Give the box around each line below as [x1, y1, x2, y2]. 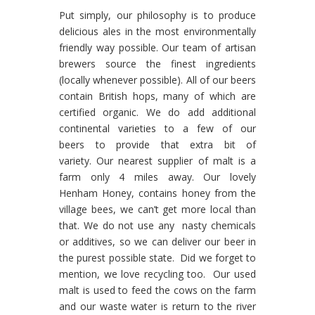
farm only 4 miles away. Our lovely [59, 170, 256, 184]
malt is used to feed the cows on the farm [59, 283, 256, 297]
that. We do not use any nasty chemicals [59, 219, 256, 232]
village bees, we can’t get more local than [59, 202, 256, 216]
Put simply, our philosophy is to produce [59, 8, 256, 22]
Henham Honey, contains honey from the [59, 186, 256, 200]
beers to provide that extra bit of [59, 138, 256, 151]
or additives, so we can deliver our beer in [59, 235, 256, 248]
